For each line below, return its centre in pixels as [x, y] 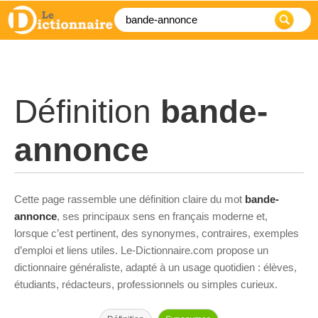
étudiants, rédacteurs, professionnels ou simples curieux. [146, 284]
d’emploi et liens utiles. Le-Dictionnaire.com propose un [141, 250]
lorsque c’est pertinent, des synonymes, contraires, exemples [157, 233]
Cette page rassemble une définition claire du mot [130, 199]
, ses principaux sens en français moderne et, [162, 216]
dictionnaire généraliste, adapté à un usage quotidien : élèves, [155, 267]
